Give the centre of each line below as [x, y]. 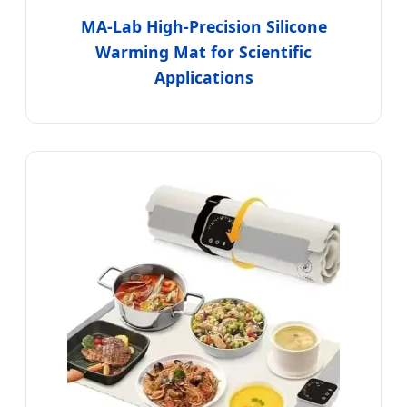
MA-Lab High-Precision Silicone [203, 26]
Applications [203, 77]
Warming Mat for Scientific [203, 51]
